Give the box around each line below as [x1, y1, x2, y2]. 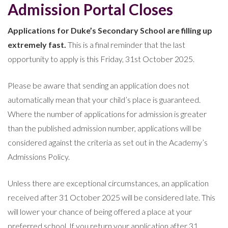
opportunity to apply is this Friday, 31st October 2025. [8, 53, 194, 64]
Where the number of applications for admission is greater [8, 108, 207, 119]
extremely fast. [8, 39, 66, 49]
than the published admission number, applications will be [8, 123, 202, 133]
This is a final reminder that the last [66, 39, 185, 49]
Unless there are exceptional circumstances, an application [8, 178, 209, 188]
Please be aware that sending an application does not [8, 80, 189, 90]
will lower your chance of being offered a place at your [8, 206, 192, 216]
